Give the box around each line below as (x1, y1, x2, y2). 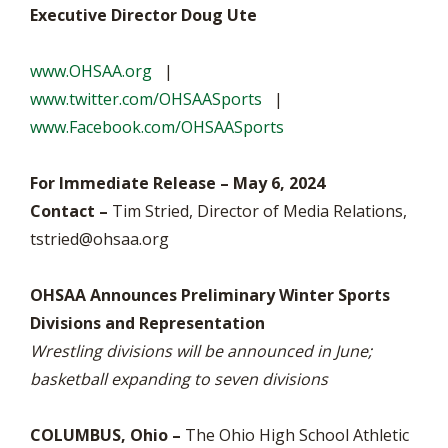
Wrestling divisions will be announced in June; (30, 340, 372, 362)
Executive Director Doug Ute (30, 4, 257, 26)
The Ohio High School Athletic (181, 424, 409, 446)
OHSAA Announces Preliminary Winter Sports (30, 284, 390, 306)
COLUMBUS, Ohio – (30, 424, 181, 446)
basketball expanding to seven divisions (30, 368, 332, 390)
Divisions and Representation (30, 312, 265, 334)
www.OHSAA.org (30, 60, 152, 82)
